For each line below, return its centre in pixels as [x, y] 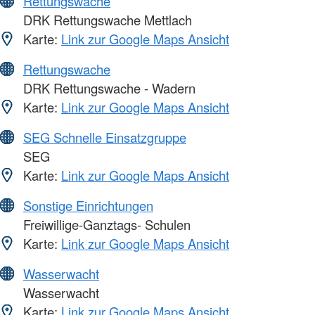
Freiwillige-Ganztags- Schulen [105, 225]
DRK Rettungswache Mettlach [106, 20]
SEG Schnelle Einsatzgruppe [105, 137]
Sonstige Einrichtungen [88, 206]
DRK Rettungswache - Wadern [108, 88]
